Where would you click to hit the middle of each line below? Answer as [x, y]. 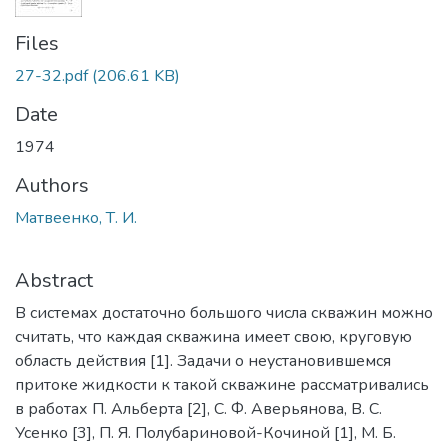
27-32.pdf [51, 75]
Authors [52, 185]
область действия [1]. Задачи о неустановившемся [203, 360]
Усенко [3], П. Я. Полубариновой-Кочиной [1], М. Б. [205, 432]
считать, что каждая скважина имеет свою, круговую [213, 336]
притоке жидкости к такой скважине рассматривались [222, 384]
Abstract [54, 280]
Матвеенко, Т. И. [76, 217]
